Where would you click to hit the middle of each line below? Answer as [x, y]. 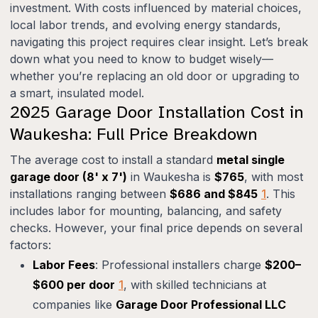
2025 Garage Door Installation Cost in [157, 113]
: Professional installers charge [180, 265]
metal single [251, 160]
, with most [274, 177]
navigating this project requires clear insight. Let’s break [159, 42]
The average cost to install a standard [113, 160]
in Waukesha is [171, 177]
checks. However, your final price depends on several [156, 228]
